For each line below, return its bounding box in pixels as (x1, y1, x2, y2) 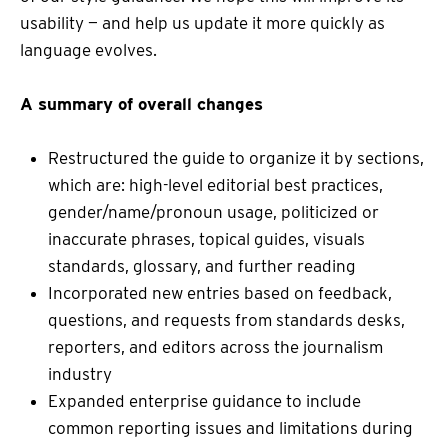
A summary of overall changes (20, 93, 263, 114)
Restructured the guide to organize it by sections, (48, 148, 424, 169)
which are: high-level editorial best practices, (48, 175, 383, 196)
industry (48, 364, 112, 385)
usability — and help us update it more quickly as (20, 12, 385, 33)
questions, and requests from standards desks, (48, 310, 405, 331)
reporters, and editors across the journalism (48, 337, 383, 358)
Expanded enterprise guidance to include (48, 391, 361, 412)
